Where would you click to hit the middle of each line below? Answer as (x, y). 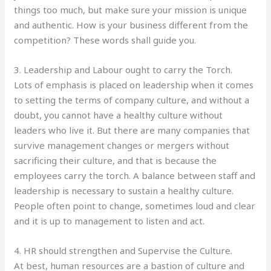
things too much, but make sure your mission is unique (131, 9)
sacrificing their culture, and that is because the (116, 160)
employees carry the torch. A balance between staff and (135, 175)
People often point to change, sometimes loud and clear (135, 205)
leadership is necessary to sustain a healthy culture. (124, 190)
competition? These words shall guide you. (105, 40)
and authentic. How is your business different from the (131, 24)
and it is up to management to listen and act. (109, 220)
